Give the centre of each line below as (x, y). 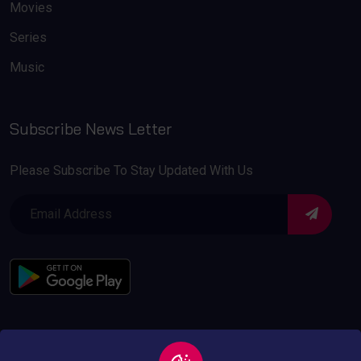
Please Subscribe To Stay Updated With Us (131, 170)
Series (28, 37)
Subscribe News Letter (91, 128)
